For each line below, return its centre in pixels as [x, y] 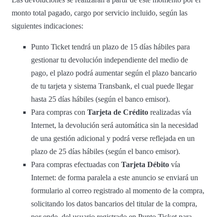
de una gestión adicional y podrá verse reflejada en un [113, 139]
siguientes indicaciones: [47, 26]
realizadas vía [170, 112]
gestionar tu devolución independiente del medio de [109, 60]
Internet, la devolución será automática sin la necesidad [115, 125]
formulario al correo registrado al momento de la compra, [118, 191]
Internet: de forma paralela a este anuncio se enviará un [115, 178]
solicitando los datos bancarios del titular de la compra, [114, 204]
